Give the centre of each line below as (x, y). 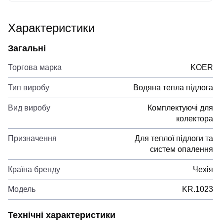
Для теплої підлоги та (174, 139)
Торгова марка (35, 68)
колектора (195, 118)
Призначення (32, 139)
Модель (22, 189)
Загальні (27, 48)
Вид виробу (29, 108)
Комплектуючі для (180, 108)
